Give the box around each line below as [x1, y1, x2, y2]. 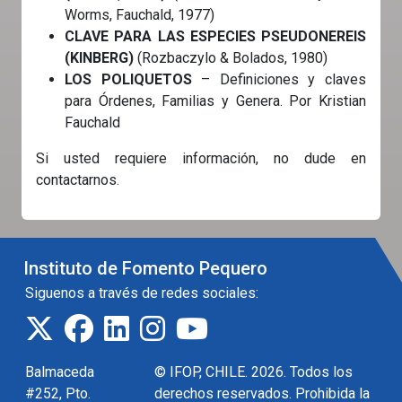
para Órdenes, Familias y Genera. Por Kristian [65, 92, 366, 109]
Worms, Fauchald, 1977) [65, 5, 214, 23]
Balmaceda [25, 363, 94, 380]
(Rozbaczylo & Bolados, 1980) [134, 48, 328, 66]
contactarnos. [36, 170, 119, 188]
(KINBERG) [65, 48, 134, 66]
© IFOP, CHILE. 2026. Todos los [153, 363, 353, 380]
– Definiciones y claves [201, 70, 367, 88]
